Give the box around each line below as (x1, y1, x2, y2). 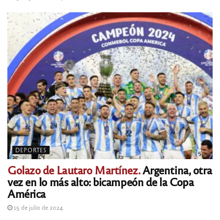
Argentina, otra (140, 162, 212, 177)
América (7, 186, 46, 200)
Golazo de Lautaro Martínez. (7, 162, 140, 177)
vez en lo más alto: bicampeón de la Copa (7, 174, 194, 189)
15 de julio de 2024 (12, 203, 63, 211)
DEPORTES (15, 146, 47, 153)
